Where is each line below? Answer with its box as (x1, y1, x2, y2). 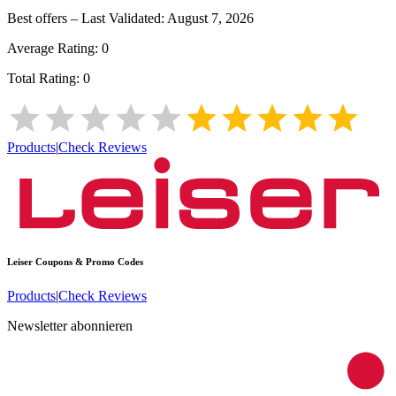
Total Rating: (7, 70, 83, 86)
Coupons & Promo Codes (33, 255, 143, 267)
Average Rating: (7, 40, 102, 56)
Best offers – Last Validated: (7, 10, 167, 26)
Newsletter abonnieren (7, 318, 133, 334)
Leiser (7, 255, 33, 267)
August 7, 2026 (167, 10, 254, 26)
